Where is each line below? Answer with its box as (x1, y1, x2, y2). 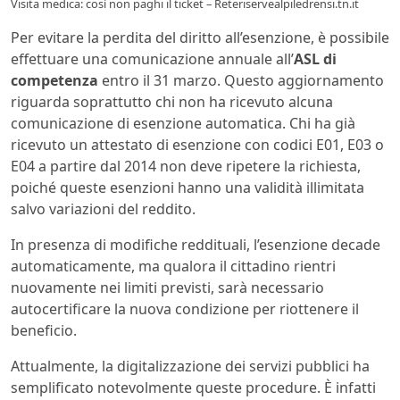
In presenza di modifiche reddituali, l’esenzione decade (11, 235, 380, 255)
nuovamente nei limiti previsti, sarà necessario (11, 278, 324, 298)
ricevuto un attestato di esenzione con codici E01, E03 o (11, 135, 384, 155)
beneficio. (11, 321, 77, 341)
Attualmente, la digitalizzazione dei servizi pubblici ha (11, 356, 370, 377)
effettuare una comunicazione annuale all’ (11, 49, 294, 70)
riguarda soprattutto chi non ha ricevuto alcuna (11, 92, 333, 112)
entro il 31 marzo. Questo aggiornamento (98, 71, 384, 91)
